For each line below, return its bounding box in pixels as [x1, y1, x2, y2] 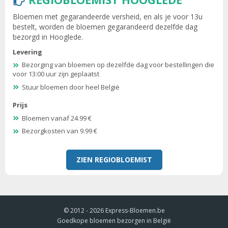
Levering [13, 47, 42, 56]
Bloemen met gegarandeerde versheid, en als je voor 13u [13, 11, 203, 21]
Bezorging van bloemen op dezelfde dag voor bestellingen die [22, 60, 214, 70]
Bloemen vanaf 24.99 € [22, 113, 92, 123]
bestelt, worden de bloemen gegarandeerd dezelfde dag [13, 21, 197, 32]
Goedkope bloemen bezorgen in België [57, 216, 171, 225]
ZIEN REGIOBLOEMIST [76, 154, 152, 164]
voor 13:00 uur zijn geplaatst [13, 69, 99, 79]
